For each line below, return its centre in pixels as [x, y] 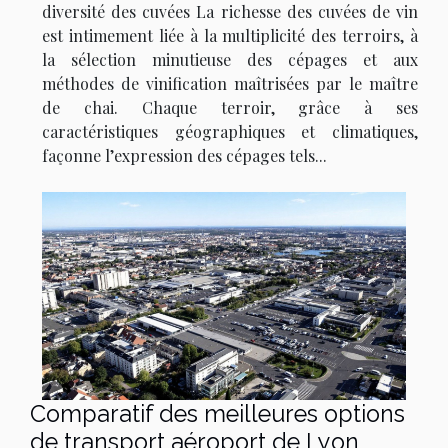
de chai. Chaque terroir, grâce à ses [230, 108]
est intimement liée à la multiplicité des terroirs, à [230, 36]
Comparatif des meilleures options [217, 414]
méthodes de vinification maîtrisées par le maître [230, 84]
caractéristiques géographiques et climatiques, [230, 132]
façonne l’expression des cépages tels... [184, 156]
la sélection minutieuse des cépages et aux [230, 60]
